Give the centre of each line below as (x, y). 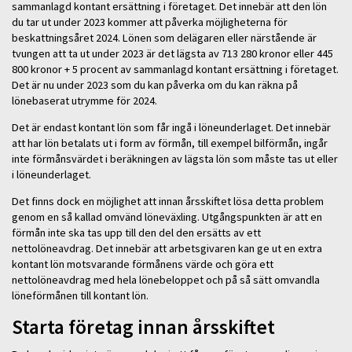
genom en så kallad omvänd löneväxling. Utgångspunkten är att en (167, 217)
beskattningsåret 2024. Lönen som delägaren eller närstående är (164, 37)
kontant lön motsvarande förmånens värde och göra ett (143, 264)
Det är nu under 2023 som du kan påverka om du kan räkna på (155, 84)
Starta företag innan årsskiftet (143, 326)
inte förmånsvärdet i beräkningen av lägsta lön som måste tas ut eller (175, 159)
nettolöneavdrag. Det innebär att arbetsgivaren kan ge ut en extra (167, 249)
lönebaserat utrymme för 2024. (84, 100)
